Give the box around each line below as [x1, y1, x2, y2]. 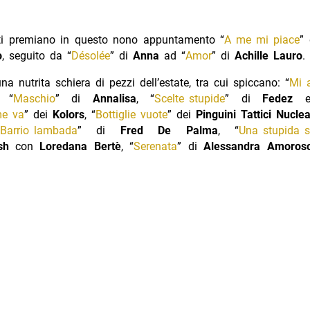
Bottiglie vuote [95, 108, 167, 122]
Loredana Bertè [39, 140, 121, 154]
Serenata [134, 140, 178, 154]
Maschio [12, 92, 55, 106]
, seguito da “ [1, 49, 71, 63]
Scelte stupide [154, 92, 226, 106]
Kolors [52, 108, 84, 122]
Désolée [71, 49, 110, 63]
